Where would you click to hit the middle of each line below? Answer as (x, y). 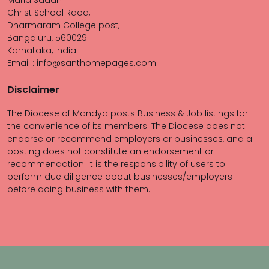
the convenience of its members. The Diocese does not (126, 126)
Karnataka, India (42, 50)
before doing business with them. (79, 189)
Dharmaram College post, (63, 25)
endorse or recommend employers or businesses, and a (130, 139)
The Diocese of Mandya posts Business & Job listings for (128, 113)
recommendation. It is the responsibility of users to (116, 164)
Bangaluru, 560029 (47, 38)
